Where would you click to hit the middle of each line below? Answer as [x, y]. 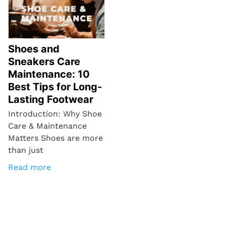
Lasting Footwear [51, 99]
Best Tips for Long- [55, 87]
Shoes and [34, 49]
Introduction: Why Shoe [55, 114]
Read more [30, 167]
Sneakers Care [44, 61]
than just [26, 150]
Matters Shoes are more [55, 138]
